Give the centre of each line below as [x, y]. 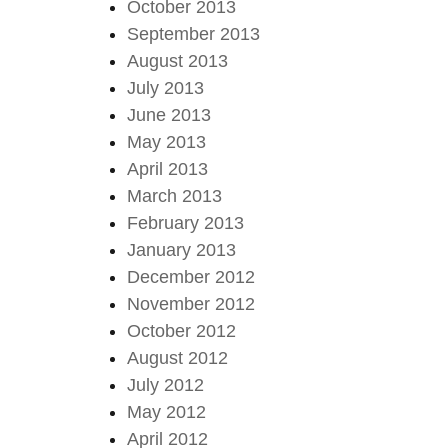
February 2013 [186, 222]
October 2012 [182, 330]
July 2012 [166, 384]
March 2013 [175, 195]
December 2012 [191, 276]
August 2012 [178, 357]
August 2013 [178, 60]
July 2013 [166, 87]
